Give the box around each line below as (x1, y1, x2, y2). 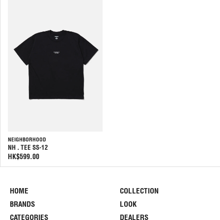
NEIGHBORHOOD (8, 136, 46, 143)
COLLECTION (120, 186, 159, 195)
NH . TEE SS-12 (8, 143, 48, 152)
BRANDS (10, 199, 35, 209)
